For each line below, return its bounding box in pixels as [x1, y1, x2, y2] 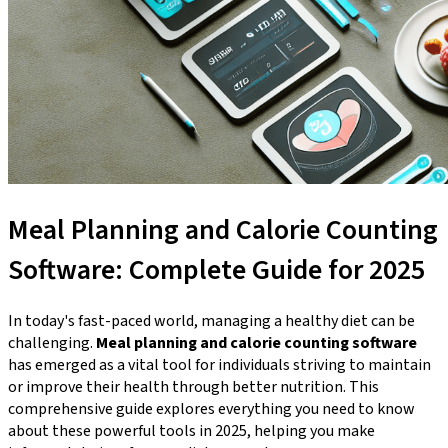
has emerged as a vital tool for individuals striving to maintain [8, 353, 431, 376]
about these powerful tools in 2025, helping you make [8, 419, 375, 442]
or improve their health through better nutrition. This [8, 375, 379, 398]
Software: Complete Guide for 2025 [8, 249, 425, 290]
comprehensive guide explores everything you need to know [8, 397, 415, 420]
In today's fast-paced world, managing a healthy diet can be [8, 309, 415, 332]
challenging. [8, 331, 96, 354]
